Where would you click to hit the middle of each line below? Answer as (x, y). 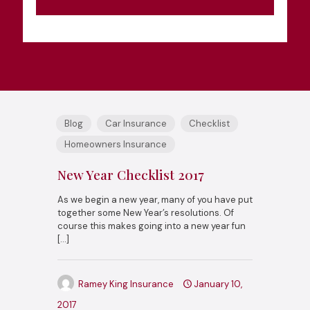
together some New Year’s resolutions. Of (146, 212)
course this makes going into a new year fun (152, 226)
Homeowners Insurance (116, 144)
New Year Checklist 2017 (131, 174)
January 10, (218, 284)
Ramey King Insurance (126, 284)
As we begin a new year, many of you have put (155, 199)
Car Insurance (136, 123)
